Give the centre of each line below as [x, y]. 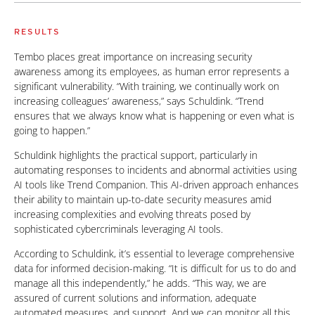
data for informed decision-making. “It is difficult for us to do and [155, 268]
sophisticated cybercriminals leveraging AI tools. [118, 229]
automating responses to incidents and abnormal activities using [155, 170]
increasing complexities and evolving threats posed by [132, 214]
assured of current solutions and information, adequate [135, 298]
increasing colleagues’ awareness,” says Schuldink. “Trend [139, 101]
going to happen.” [52, 130]
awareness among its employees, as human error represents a [152, 71]
